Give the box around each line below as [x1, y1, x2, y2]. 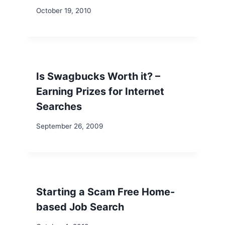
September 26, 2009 [36, 122, 103, 130]
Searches [36, 100, 82, 113]
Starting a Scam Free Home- [36, 185, 175, 198]
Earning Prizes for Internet [36, 85, 164, 98]
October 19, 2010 [36, 7, 91, 15]
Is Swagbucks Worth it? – [36, 70, 160, 83]
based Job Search [36, 200, 124, 213]
